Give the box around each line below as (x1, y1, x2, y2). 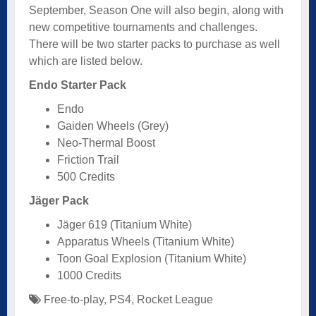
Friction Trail (57, 153, 119, 166)
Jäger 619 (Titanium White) (57, 218, 192, 231)
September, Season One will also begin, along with (29, 4, 284, 16)
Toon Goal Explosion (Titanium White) (57, 252, 246, 265)
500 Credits (57, 170, 115, 183)
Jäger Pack (29, 194, 89, 207)
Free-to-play (44, 293, 104, 305)
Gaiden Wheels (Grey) (57, 119, 169, 132)
